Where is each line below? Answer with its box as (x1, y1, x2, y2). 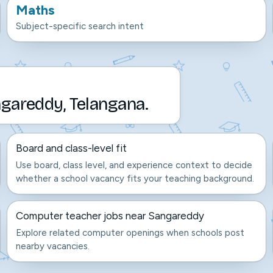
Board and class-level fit (16, 142, 127, 154)
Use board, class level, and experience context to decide (16, 160, 253, 171)
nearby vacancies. (16, 241, 90, 252)
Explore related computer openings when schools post (16, 227, 245, 238)
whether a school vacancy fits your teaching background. (16, 173, 255, 184)
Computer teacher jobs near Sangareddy (16, 210, 205, 222)
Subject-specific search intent (16, 21, 144, 32)
